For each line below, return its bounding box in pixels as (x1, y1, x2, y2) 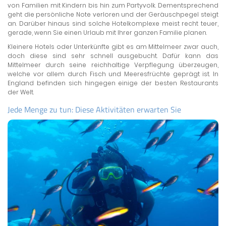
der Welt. (8, 87, 34, 96)
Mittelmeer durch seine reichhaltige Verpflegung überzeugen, (8, 60, 218, 69)
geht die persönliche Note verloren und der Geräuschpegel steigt (8, 10, 218, 19)
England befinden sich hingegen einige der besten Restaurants (8, 78, 218, 87)
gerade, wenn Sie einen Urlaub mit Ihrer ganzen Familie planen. (8, 28, 207, 37)
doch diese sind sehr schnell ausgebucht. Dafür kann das (8, 51, 218, 60)
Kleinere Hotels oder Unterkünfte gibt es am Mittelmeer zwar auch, (8, 42, 218, 51)
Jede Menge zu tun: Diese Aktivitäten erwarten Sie (8, 103, 181, 116)
